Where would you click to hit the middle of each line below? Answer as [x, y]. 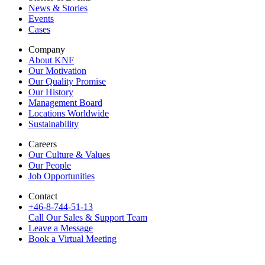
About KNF [51, 60]
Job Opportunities [62, 176]
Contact [43, 196]
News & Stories [58, 8]
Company [47, 50]
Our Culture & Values [69, 155]
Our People [50, 166]
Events [41, 19]
